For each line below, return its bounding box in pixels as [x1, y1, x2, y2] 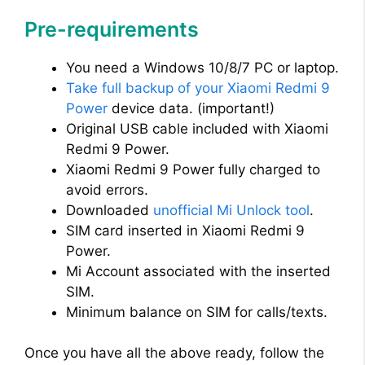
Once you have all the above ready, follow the [24, 345, 324, 362]
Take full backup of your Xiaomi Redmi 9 [66, 79, 330, 96]
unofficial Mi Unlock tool [153, 201, 310, 218]
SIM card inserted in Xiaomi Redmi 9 [66, 222, 305, 239]
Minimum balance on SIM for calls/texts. [66, 303, 328, 320]
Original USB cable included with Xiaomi [66, 120, 328, 137]
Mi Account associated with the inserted [66, 262, 331, 279]
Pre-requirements [24, 16, 199, 42]
